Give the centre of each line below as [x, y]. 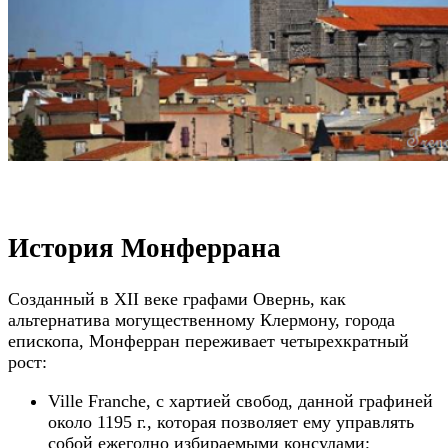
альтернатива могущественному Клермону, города [201, 319]
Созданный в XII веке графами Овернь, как [177, 298]
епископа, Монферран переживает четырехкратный [208, 340]
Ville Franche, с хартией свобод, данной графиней [240, 400]
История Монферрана [144, 247]
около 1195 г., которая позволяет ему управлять [231, 421]
